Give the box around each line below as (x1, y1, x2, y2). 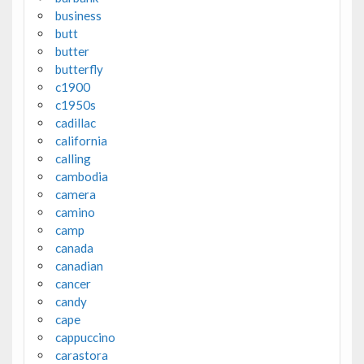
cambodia (54, 169, 108, 184)
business (54, 8, 102, 24)
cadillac (54, 115, 96, 131)
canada (54, 240, 93, 256)
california (54, 133, 107, 149)
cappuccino (54, 330, 115, 345)
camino (54, 205, 95, 220)
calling (54, 151, 91, 167)
